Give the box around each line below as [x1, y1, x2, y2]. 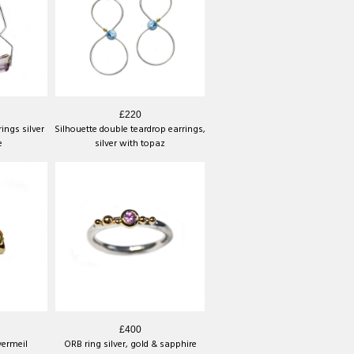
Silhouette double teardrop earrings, [55, 121, 205, 137]
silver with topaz [95, 135, 165, 152]
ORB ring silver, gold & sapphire [63, 336, 197, 352]
